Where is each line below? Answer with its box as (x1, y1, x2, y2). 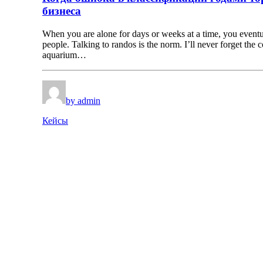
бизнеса (42, 5, 81, 18)
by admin (66, 96, 100, 106)
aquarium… (42, 50, 86, 60)
